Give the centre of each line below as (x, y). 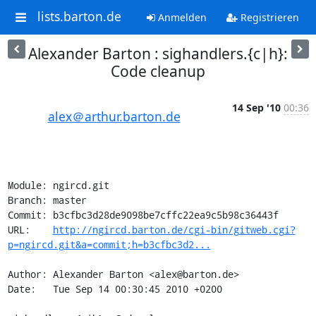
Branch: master (47, 200)
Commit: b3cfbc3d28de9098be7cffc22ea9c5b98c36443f (143, 215)
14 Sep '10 (256, 108)
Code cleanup (158, 71)
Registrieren (268, 17)
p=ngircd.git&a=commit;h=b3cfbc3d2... (109, 244)
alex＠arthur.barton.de (114, 116)
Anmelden (181, 17)
